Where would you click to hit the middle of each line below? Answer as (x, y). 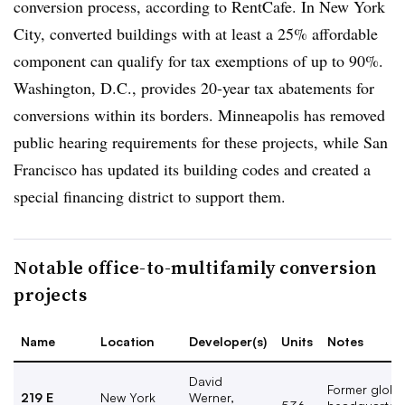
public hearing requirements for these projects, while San (201, 142)
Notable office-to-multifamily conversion (195, 268)
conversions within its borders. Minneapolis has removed (199, 115)
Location (127, 341)
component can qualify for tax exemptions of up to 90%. (198, 61)
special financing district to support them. (152, 196)
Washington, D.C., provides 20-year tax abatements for (194, 88)
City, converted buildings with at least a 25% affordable (196, 33)
